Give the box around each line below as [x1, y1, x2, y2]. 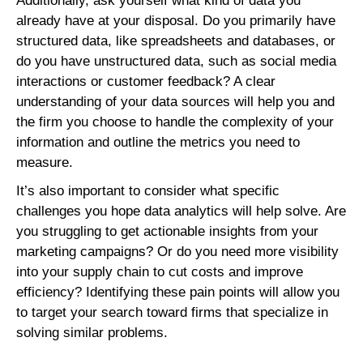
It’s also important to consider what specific [16, 183, 280, 199]
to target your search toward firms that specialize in [16, 305, 328, 321]
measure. [16, 155, 77, 171]
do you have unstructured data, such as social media [16, 53, 336, 70]
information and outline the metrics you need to [16, 135, 300, 151]
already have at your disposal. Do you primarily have [16, 13, 335, 29]
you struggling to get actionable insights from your [16, 224, 318, 240]
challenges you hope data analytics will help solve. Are [16, 203, 346, 220]
